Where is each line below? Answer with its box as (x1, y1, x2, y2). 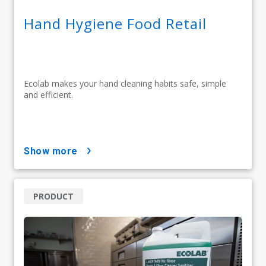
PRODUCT (33, 190, 74, 202)
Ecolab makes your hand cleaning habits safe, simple (24, 77, 226, 89)
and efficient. (24, 88, 73, 100)
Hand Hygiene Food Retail (24, 13, 207, 33)
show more (30, 145, 78, 157)
